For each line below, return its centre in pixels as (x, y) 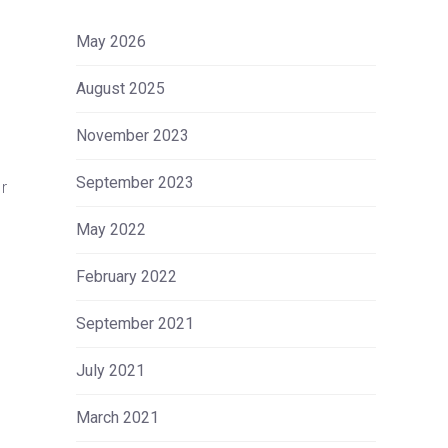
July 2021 (110, 370)
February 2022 (126, 276)
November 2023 (132, 135)
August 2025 (120, 88)
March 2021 (117, 417)
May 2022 (111, 229)
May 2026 (111, 41)
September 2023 (135, 182)
